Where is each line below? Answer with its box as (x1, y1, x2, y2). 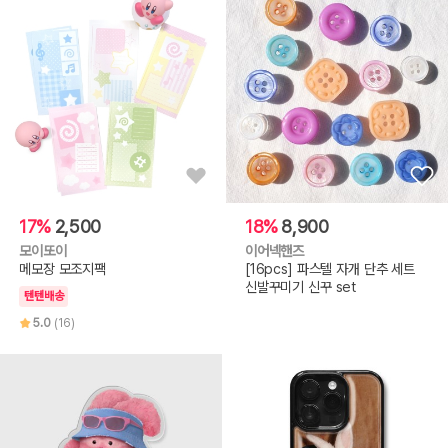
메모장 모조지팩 (19, 260, 106, 278)
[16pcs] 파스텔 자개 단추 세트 (244, 260, 416, 278)
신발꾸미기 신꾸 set (244, 278, 357, 296)
